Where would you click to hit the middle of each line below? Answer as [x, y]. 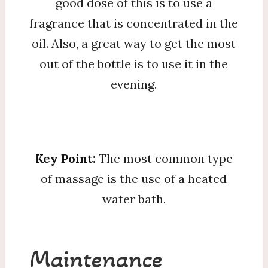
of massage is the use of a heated [134, 178]
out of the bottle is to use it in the [134, 63]
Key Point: [67, 158]
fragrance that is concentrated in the [134, 23]
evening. [134, 84]
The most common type [165, 158]
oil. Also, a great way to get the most [134, 43]
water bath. [134, 199]
